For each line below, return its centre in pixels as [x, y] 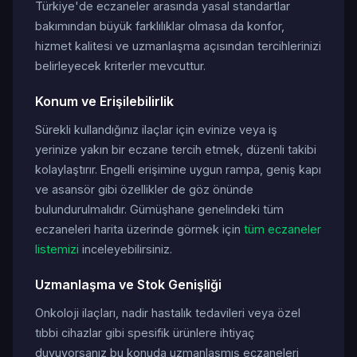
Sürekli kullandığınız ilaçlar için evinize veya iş [156, 129]
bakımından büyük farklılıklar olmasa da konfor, [160, 26]
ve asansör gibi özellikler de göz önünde [144, 189]
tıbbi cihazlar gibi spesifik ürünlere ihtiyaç [145, 333]
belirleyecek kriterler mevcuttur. [120, 66]
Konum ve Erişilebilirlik [104, 101]
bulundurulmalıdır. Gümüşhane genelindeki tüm [159, 209]
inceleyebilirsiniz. [126, 249]
